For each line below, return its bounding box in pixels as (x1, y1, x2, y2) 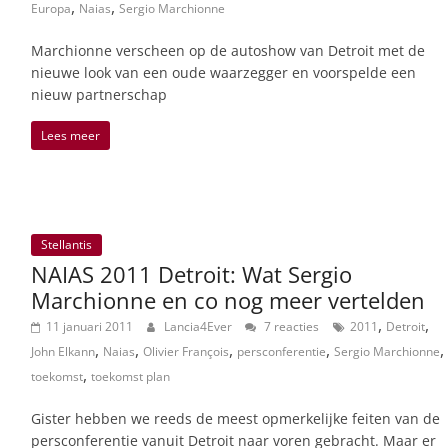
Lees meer (41, 126, 100, 144)
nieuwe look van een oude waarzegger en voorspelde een (31, 62, 416, 82)
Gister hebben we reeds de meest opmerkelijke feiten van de (31, 409, 440, 429)
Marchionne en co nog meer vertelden (31, 285, 425, 316)
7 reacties (261, 318, 319, 336)
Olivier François (143, 343, 229, 361)
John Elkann (31, 343, 95, 361)
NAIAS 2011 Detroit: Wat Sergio (31, 259, 352, 290)
